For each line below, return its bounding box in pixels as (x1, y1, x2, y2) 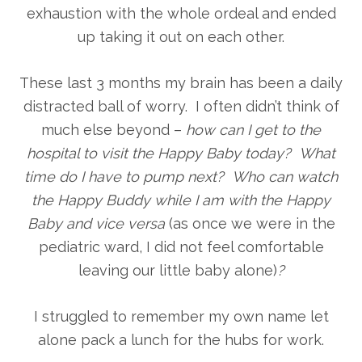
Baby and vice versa (27, 215, 169, 233)
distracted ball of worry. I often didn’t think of (23, 98, 339, 116)
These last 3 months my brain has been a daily (19, 74, 343, 92)
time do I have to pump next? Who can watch (24, 168, 338, 186)
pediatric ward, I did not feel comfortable (38, 238, 324, 256)
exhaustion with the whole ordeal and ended (26, 5, 336, 23)
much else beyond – (41, 121, 186, 139)
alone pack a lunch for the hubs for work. (38, 331, 324, 349)
